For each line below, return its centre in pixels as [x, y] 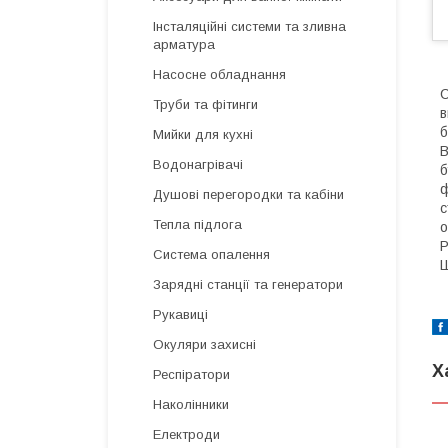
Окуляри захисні [204, 344]
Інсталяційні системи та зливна [249, 26]
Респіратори [191, 374]
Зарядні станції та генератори [248, 284]
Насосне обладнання [219, 74]
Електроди [186, 434]
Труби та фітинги [205, 104]
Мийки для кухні [203, 134]
